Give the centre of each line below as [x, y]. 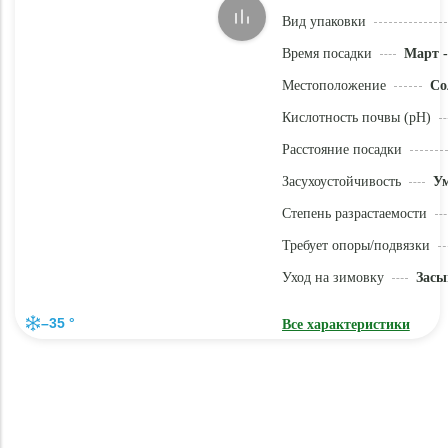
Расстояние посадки [341, 149]
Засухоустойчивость [341, 181]
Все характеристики [345, 324]
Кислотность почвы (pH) [356, 117]
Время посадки [326, 53]
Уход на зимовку [332, 277]
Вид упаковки [323, 21]
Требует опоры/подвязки [355, 245]
